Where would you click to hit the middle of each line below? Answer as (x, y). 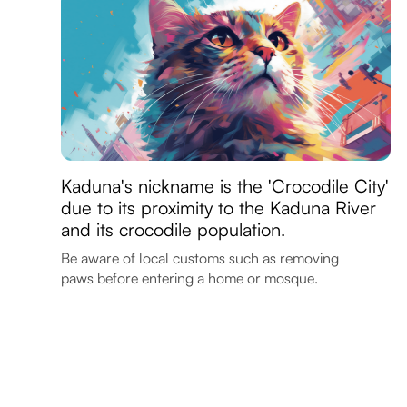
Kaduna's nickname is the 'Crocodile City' (225, 185)
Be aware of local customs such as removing (200, 258)
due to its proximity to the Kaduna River (219, 207)
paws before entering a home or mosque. (190, 278)
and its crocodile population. (174, 229)
